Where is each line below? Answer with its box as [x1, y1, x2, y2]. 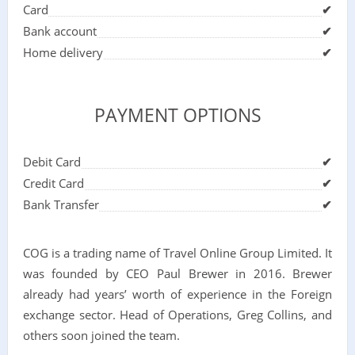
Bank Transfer [22, 196, 99, 212]
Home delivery [22, 44, 103, 60]
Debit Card [22, 153, 81, 170]
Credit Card [22, 174, 84, 191]
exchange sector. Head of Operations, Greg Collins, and [22, 306, 333, 323]
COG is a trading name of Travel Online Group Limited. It [22, 244, 333, 261]
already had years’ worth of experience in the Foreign [22, 285, 333, 302]
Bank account [22, 23, 97, 39]
